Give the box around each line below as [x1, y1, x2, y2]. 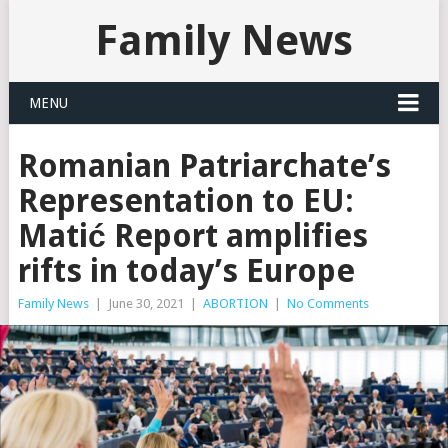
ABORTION [202, 296, 268, 311]
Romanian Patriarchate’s [17, 147, 391, 185]
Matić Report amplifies [17, 217, 368, 255]
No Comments [286, 296, 369, 311]
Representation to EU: [17, 182, 354, 220]
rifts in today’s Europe [17, 252, 355, 290]
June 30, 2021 [107, 296, 184, 311]
